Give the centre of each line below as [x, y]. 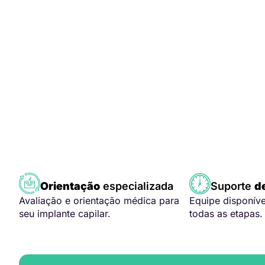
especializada [137, 186]
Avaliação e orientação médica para [99, 201]
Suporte [232, 186]
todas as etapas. [226, 214]
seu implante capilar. [65, 214]
